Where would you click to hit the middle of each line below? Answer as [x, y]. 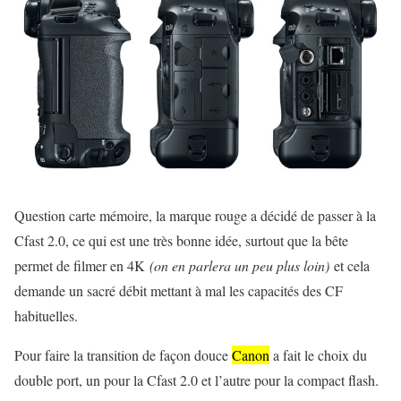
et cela [352, 265]
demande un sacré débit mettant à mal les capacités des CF [179, 290]
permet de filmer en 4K [80, 265]
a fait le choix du [318, 354]
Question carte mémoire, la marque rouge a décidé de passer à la [195, 215]
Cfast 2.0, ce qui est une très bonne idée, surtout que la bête [181, 240]
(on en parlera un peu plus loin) [239, 265]
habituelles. [46, 315]
